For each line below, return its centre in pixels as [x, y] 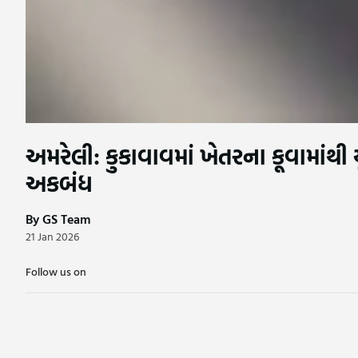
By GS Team [58, 219]
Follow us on [56, 272]
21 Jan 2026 [52, 237]
